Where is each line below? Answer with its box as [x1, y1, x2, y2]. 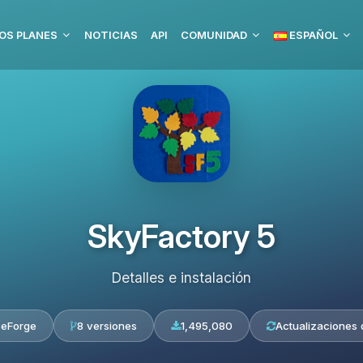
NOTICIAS [84, 28, 138, 41]
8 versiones [77, 319, 137, 332]
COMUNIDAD [181, 28, 247, 41]
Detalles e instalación [112, 269, 251, 286]
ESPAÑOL [287, 28, 338, 41]
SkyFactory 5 [88, 217, 275, 255]
